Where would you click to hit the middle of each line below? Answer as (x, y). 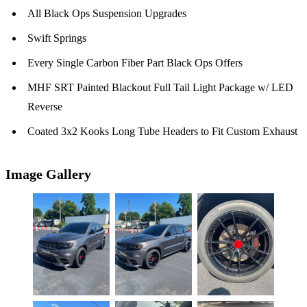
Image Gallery (48, 174)
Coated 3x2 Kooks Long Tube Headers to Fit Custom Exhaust (162, 132)
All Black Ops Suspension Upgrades (107, 14)
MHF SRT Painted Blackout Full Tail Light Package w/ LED (160, 88)
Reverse (45, 107)
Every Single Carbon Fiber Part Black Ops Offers (135, 63)
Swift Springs (57, 38)
